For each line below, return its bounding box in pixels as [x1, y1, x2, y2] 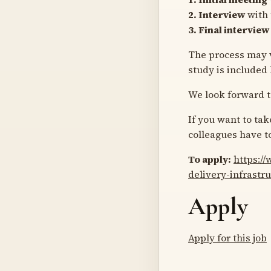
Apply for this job [188, 230, 267, 244]
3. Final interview [188, 22, 269, 36]
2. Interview [188, 7, 245, 21]
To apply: [188, 152, 231, 166]
